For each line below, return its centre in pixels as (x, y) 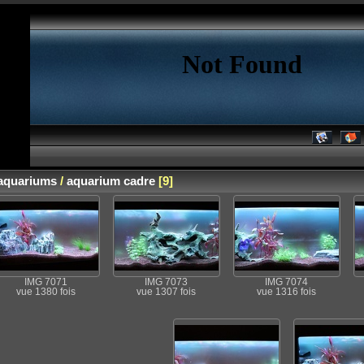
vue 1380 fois (45, 292)
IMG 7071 (45, 282)
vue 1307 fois (166, 292)
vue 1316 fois (286, 292)
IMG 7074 (286, 282)
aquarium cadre (110, 181)
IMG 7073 (166, 282)
